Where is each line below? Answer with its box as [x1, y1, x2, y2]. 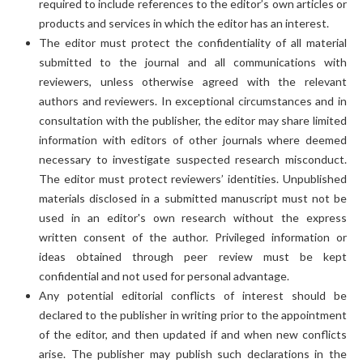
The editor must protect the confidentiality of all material [38, 35, 348, 49]
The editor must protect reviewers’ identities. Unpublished [38, 171, 348, 186]
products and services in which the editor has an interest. [38, 15, 329, 30]
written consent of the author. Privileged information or [38, 229, 348, 244]
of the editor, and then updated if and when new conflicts [38, 327, 348, 341]
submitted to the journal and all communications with [38, 54, 348, 69]
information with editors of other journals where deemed [38, 132, 348, 147]
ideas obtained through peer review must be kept [38, 249, 348, 263]
